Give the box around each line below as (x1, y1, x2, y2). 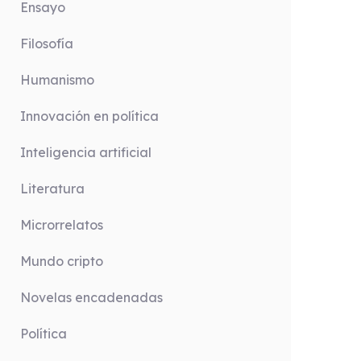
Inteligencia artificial (20, 144, 151, 160)
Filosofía (20, 35, 73, 52)
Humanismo (20, 72, 94, 88)
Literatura (20, 180, 85, 197)
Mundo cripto (20, 253, 103, 269)
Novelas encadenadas (20, 289, 163, 305)
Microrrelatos (20, 217, 103, 233)
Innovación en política (20, 108, 159, 124)
